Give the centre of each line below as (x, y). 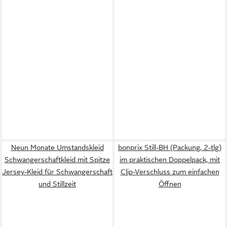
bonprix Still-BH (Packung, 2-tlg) (170, 147)
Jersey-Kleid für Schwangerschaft (57, 172)
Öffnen (170, 184)
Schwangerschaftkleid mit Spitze (57, 159)
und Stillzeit (57, 184)
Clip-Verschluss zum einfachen (170, 172)
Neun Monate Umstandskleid (57, 147)
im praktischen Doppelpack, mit (170, 159)
